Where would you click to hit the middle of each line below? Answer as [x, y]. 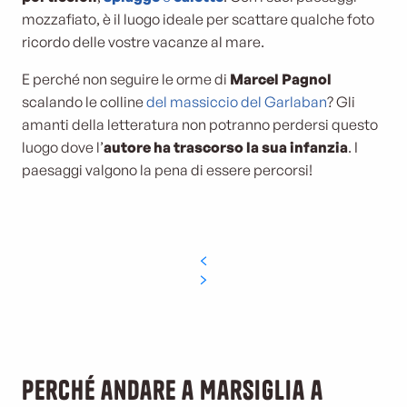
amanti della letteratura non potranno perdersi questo [200, 124]
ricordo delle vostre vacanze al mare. [143, 42]
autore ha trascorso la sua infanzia [226, 147]
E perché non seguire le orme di [126, 79]
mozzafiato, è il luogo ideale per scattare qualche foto [198, 19]
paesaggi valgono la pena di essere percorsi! [167, 170]
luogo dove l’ [63, 147]
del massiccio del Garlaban [237, 102]
